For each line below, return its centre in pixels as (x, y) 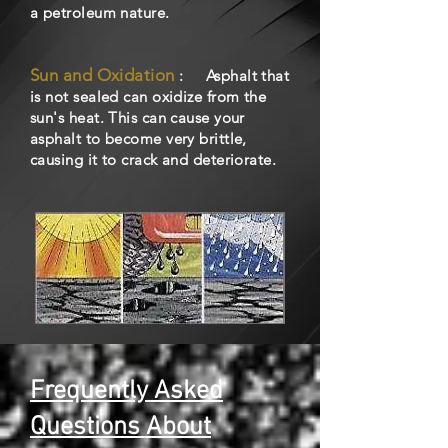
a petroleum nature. (102, 12)
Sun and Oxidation (102, 75)
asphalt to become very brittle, (138, 138)
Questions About (120, 427)
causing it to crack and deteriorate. (158, 159)
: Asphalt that (232, 75)
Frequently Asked (126, 391)
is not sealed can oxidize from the (148, 96)
